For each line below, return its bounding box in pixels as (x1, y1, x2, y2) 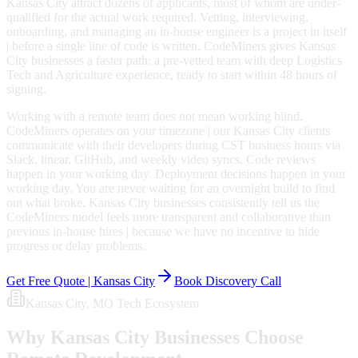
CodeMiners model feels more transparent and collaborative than (6, 210, 331, 225)
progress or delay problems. (6, 239, 145, 253)
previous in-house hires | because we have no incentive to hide (6, 225, 320, 239)
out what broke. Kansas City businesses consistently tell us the (6, 196, 320, 210)
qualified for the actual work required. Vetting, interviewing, (6, 10, 308, 25)
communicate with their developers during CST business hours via (6, 138, 340, 153)
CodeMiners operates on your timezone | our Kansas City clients (6, 124, 330, 138)
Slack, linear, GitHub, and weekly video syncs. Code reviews (6, 153, 316, 167)
